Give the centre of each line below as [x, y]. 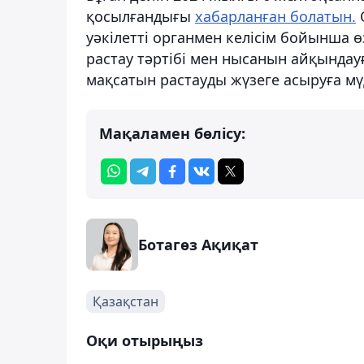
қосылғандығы [141, 16]
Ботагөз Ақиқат [198, 244]
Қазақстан [126, 301]
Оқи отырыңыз [145, 340]
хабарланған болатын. [275, 16]
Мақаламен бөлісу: [172, 133]
